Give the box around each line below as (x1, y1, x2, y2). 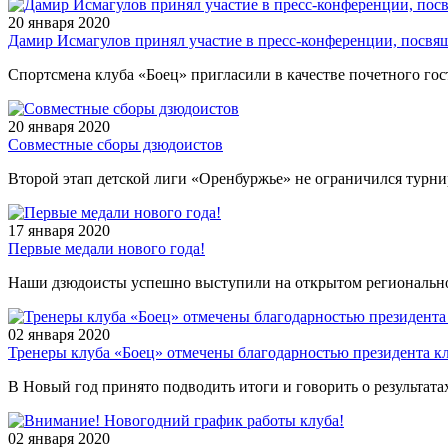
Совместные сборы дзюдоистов (8, 135, 223, 153)
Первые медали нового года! (8, 239, 205, 257)
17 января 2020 (8, 221, 110, 239)
